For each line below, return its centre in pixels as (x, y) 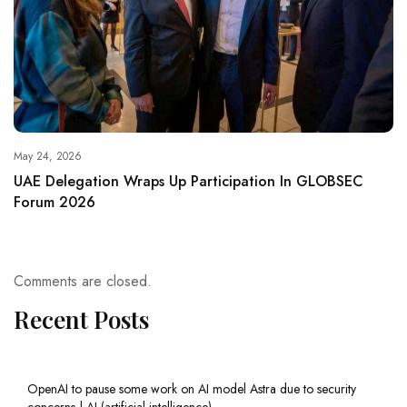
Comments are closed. (83, 281)
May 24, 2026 (48, 156)
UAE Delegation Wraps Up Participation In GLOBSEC (189, 181)
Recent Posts (81, 319)
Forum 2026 (55, 202)
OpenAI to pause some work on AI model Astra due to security (192, 388)
